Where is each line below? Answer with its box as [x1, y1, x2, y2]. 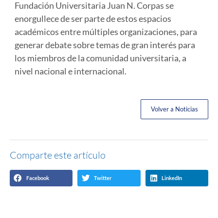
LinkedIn [162, 174, 182, 181]
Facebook [26, 174, 49, 181]
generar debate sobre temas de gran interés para [15, 39, 195, 51]
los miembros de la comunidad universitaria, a [15, 53, 186, 64]
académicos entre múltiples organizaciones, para [15, 26, 197, 37]
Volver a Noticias [151, 105, 198, 113]
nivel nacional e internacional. [15, 66, 127, 77]
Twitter [94, 174, 112, 181]
